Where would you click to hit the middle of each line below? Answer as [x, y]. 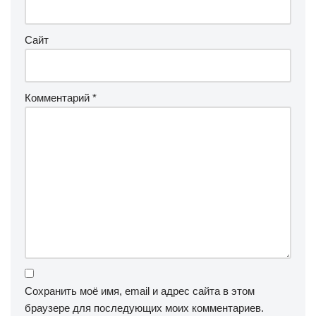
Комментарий [59, 97]
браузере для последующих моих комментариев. [144, 308]
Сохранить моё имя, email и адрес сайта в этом [140, 291]
